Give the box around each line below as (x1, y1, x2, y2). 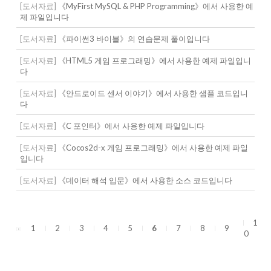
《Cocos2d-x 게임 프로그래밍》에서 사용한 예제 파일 (56, 143, 248, 152)
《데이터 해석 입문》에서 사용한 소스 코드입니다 (56, 175, 232, 185)
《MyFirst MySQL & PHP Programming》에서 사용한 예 (56, 1, 253, 11)
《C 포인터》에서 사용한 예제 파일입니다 (56, 121, 204, 131)
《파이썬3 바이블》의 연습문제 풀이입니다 (56, 34, 210, 44)
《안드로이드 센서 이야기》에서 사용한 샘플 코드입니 (56, 88, 248, 98)
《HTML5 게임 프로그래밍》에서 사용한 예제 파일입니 (56, 56, 251, 65)
